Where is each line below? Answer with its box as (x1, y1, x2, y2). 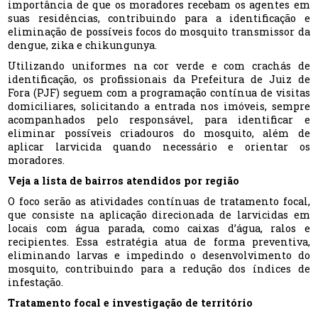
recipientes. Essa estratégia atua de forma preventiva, (8, 235, 310, 249)
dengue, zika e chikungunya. (8, 38, 158, 53)
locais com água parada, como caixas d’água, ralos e (8, 221, 310, 236)
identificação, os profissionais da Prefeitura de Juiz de (8, 72, 310, 87)
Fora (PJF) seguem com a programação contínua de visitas (8, 86, 310, 100)
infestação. (8, 275, 64, 290)
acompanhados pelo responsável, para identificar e (8, 113, 310, 127)
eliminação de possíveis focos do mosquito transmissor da (8, 25, 310, 39)
